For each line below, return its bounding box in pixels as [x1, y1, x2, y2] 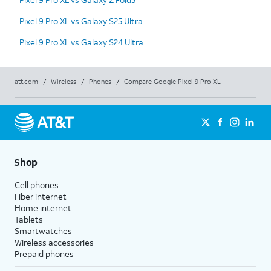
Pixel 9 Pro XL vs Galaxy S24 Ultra [19, 36, 143, 48]
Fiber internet [15, 190, 67, 202]
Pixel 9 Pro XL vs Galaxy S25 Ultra [19, 15, 143, 27]
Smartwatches [15, 224, 72, 237]
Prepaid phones [15, 247, 74, 260]
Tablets [15, 213, 43, 225]
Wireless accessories [15, 236, 94, 248]
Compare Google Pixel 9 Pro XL [124, 77, 221, 86]
